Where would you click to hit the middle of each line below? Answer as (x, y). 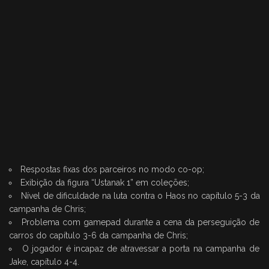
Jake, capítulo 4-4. (44, 262)
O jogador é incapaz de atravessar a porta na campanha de (141, 249)
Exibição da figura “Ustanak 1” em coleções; (105, 183)
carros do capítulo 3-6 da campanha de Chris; (98, 236)
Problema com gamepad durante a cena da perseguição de (141, 222)
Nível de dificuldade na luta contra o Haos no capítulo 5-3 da (141, 196)
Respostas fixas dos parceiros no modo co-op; (112, 170)
